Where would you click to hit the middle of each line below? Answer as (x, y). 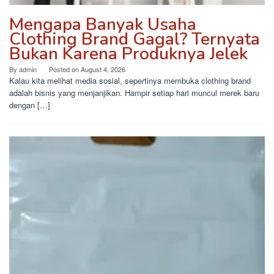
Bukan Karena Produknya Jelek (128, 54)
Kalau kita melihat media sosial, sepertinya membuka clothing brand (130, 81)
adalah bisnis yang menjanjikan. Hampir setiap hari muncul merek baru (134, 93)
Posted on (65, 69)
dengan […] (30, 105)
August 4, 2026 (103, 69)
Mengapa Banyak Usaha (103, 25)
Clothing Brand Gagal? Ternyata (135, 39)
